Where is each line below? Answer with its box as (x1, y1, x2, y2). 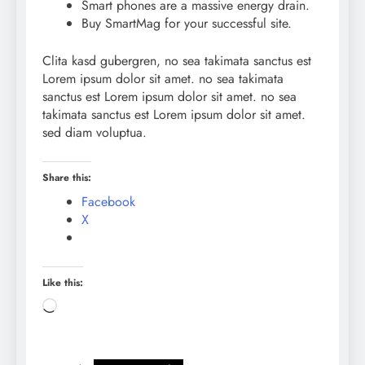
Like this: (42, 275, 83, 290)
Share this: (42, 169, 91, 185)
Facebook (81, 191, 135, 211)
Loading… (56, 296, 112, 315)
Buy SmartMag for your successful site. (81, 13, 292, 33)
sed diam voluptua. (42, 122, 147, 142)
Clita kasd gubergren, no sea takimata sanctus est (42, 51, 311, 70)
